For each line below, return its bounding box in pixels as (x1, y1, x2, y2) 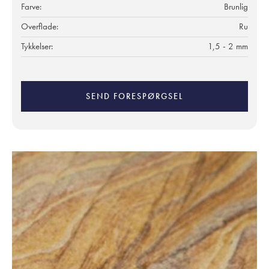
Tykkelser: (21, 40, 55, 52)
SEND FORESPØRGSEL (85, 90, 184, 101)
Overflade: (21, 20, 61, 32)
